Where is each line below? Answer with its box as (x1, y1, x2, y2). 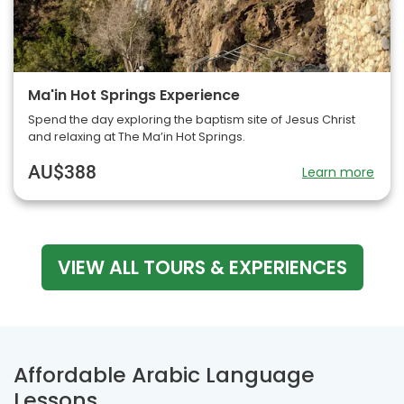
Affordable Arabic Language (14, 360, 315, 390)
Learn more (302, 163, 374, 182)
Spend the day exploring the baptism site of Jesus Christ (28, 112, 355, 128)
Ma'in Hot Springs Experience (28, 85, 240, 106)
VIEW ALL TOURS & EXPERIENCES (57, 254, 347, 281)
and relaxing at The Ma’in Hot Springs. (28, 129, 245, 145)
